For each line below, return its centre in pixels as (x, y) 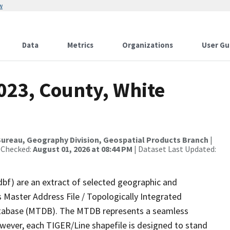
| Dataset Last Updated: (174, 149)
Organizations (148, 45)
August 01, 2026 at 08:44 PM (83, 149)
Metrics (80, 45)
